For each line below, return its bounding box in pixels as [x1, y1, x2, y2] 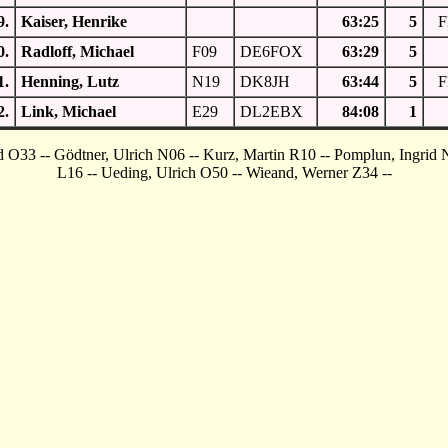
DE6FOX [240, 43, 311, 60]
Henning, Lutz [21, 73, 119, 90]
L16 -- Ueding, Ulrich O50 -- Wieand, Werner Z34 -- [56, 164, 392, 181]
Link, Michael [21, 103, 116, 120]
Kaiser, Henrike [21, 13, 127, 30]
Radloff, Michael [21, 43, 134, 60]
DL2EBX [240, 103, 311, 120]
